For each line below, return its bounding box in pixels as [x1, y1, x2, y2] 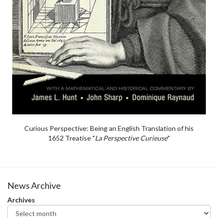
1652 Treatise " [48, 134, 95, 143]
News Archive [7, 180, 61, 191]
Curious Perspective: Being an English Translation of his [24, 124, 194, 133]
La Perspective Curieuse [95, 134, 167, 143]
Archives [7, 196, 35, 204]
